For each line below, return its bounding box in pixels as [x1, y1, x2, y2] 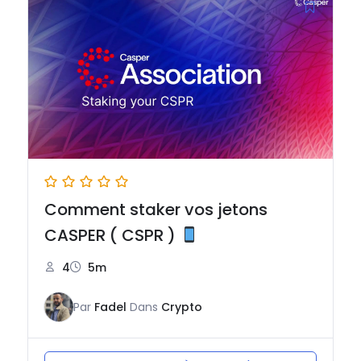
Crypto [161, 299, 203, 316]
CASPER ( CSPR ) [44, 224, 180, 247]
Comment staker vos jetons [44, 198, 268, 222]
